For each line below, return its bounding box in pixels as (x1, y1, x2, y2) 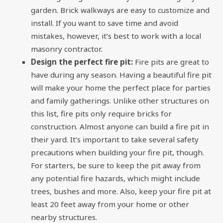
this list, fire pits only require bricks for (31, 108, 172, 118)
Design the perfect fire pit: (31, 56, 135, 67)
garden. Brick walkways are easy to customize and (31, 4, 210, 15)
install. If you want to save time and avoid (31, 17, 179, 28)
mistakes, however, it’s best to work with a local (31, 30, 202, 41)
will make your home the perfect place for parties (31, 82, 211, 93)
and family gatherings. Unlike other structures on (31, 95, 210, 106)
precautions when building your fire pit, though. (31, 147, 205, 157)
